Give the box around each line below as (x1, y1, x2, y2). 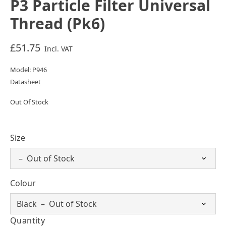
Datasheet (10, 77, 41, 86)
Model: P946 (10, 65, 47, 74)
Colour (10, 177, 36, 189)
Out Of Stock (10, 97, 48, 106)
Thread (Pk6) (10, 13, 105, 34)
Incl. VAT (44, 43, 73, 53)
